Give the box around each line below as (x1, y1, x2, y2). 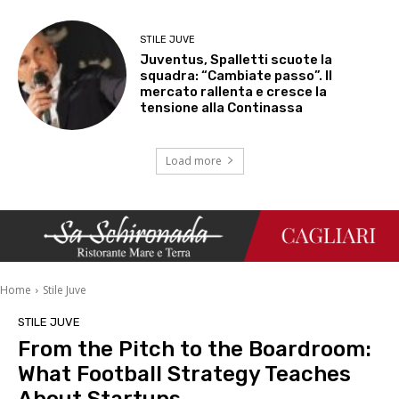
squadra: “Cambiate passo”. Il (140, 67, 333, 84)
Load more (165, 152, 222, 168)
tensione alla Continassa (140, 99, 304, 116)
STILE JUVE (140, 33, 196, 45)
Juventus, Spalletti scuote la (140, 51, 333, 68)
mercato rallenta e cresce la (140, 83, 328, 100)
